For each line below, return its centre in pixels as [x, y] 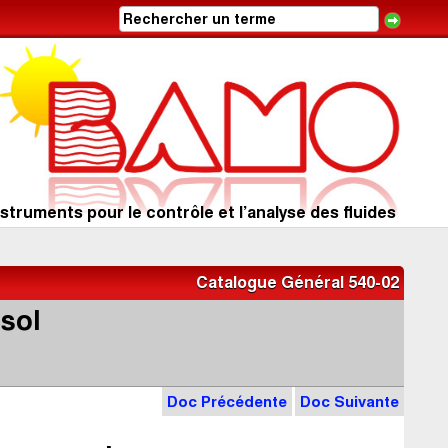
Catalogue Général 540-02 [297, 282]
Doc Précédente [227, 401]
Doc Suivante [349, 401]
